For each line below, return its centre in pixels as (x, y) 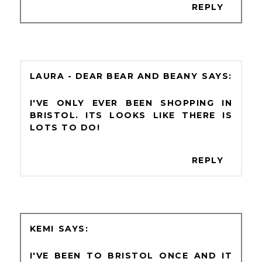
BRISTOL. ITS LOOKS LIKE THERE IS (131, 115)
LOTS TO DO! (65, 127)
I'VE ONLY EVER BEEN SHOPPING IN (131, 103)
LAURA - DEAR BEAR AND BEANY (114, 76)
